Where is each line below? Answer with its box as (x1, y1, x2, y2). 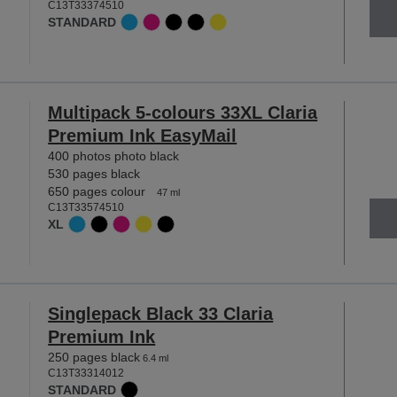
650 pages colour (48, 183, 146, 198)
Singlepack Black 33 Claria (48, 304, 274, 324)
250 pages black (48, 350, 141, 365)
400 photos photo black (48, 148, 180, 163)
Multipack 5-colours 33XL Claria (48, 102, 318, 122)
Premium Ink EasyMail (48, 125, 237, 145)
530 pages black (48, 166, 141, 181)
